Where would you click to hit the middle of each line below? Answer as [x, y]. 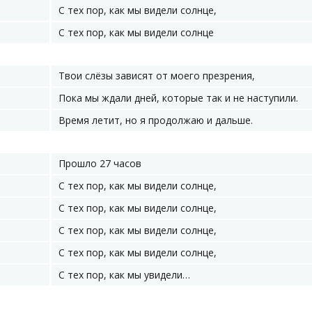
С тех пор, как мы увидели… [124, 275]
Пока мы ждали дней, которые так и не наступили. [178, 98]
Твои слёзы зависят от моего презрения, [157, 76]
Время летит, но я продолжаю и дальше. [156, 120]
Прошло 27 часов [100, 163]
